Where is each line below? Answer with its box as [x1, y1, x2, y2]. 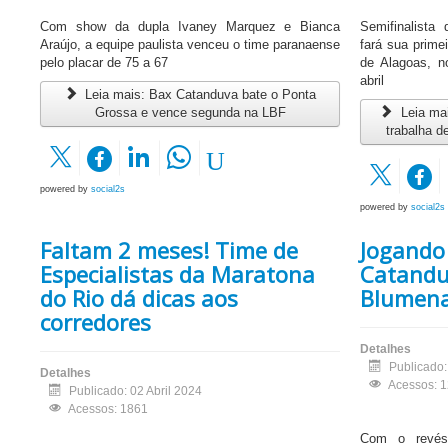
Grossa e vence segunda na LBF [94, 105, 286, 121]
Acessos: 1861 [68, 402, 148, 417]
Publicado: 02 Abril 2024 [69, 384, 202, 399]
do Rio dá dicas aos [40, 283, 238, 314]
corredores [40, 307, 151, 338]
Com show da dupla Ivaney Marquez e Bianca [40, 19, 341, 35]
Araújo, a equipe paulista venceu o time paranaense [40, 37, 341, 53]
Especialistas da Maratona [40, 259, 315, 290]
